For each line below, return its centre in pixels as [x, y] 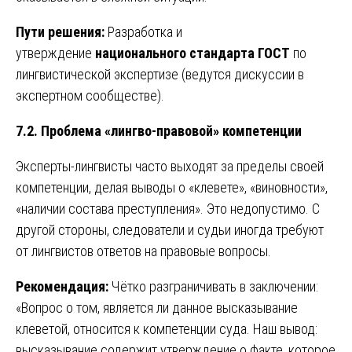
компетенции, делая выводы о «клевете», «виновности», [172, 188]
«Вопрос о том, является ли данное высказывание [157, 308]
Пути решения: [60, 32]
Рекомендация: [62, 287]
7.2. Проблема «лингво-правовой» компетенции [159, 131]
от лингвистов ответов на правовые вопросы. [143, 251]
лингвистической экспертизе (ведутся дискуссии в [160, 75]
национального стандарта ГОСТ [192, 53]
